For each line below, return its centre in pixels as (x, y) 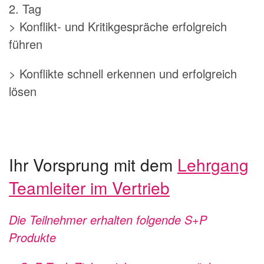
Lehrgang (213, 164)
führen (26, 44)
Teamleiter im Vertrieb (89, 187)
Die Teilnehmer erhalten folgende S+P (108, 219)
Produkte (32, 237)
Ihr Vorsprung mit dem (93, 164)
